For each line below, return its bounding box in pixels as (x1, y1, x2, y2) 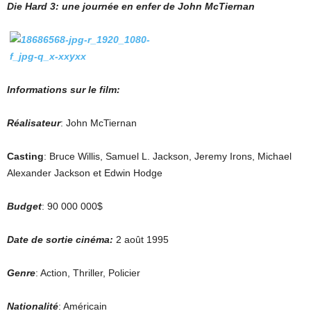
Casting (7, 151, 44, 162)
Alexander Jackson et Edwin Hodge (7, 167, 162, 179)
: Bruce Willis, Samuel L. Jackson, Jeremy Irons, (44, 151, 255, 162)
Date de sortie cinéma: (7, 234, 113, 246)
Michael (258, 151, 292, 162)
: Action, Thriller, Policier (35, 267, 140, 279)
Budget (7, 201, 42, 212)
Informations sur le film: (7, 84, 120, 96)
